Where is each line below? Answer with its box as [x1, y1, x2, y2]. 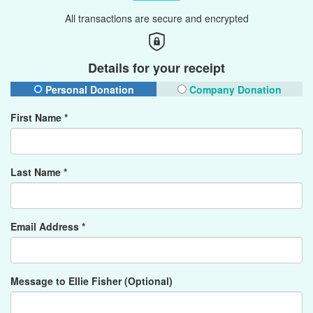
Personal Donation [42, 82, 134, 96]
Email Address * [10, 219, 85, 233]
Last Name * [10, 165, 67, 179]
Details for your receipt [88, 59, 225, 77]
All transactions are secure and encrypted [64, 11, 249, 25]
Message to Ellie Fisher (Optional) [10, 274, 173, 288]
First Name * [10, 110, 68, 124]
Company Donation [187, 82, 282, 96]
